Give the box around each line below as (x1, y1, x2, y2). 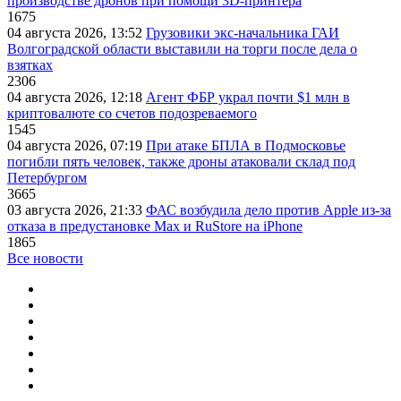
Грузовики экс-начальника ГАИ (146, 25, 339, 41)
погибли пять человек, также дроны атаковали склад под (7, 154, 355, 170)
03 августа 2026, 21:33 (7, 202, 146, 218)
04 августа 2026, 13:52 (7, 25, 146, 41)
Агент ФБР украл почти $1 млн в (146, 90, 350, 106)
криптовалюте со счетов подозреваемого (7, 106, 257, 122)
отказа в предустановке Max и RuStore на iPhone (7, 218, 303, 235)
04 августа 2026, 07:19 (7, 138, 146, 154)
